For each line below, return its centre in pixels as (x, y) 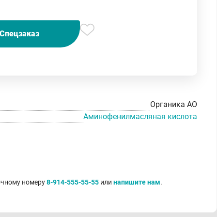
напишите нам (137, 182)
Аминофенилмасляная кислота (140, 116)
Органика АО (174, 104)
